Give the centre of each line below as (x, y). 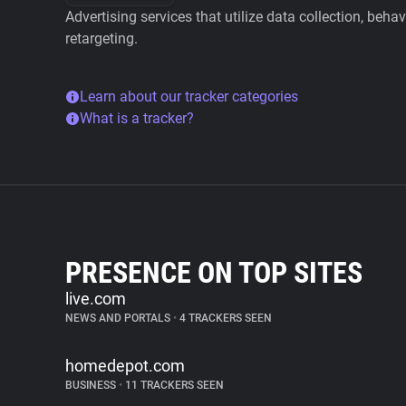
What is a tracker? (137, 118)
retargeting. (101, 39)
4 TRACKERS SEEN (224, 318)
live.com (96, 299)
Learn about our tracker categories (189, 97)
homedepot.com (125, 366)
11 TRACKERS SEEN (173, 385)
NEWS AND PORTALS (119, 318)
